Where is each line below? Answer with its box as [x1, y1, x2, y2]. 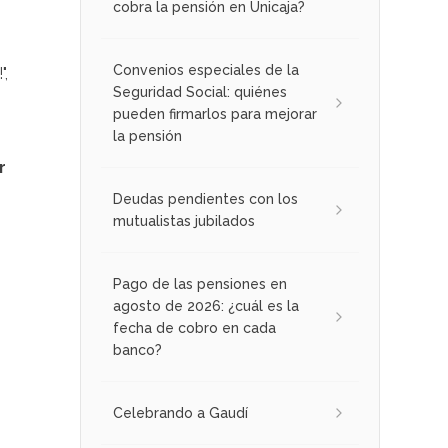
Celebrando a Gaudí [113, 405, 248, 421]
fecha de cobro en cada [113, 320, 276, 336]
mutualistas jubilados [113, 213, 255, 229]
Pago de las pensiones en [113, 276, 287, 292]
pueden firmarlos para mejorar [113, 106, 317, 122]
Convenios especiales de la [113, 62, 299, 78]
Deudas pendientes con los [113, 191, 298, 207]
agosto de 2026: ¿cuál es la [113, 298, 299, 314]
